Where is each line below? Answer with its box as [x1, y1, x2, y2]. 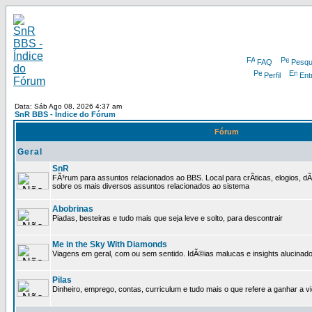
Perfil [263, 71, 281, 79]
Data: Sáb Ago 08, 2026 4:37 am [15, 102, 122, 110]
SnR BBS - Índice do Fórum [15, 110, 116, 118]
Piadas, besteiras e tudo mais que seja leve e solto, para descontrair [52, 214, 283, 222]
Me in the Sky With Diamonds [52, 240, 167, 249]
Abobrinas [52, 204, 93, 214]
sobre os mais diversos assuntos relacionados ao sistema [52, 182, 249, 190]
